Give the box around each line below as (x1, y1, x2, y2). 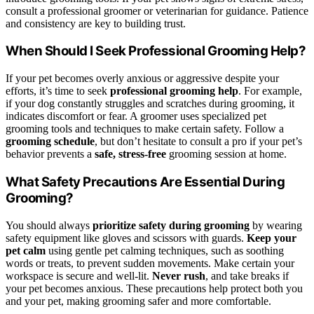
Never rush (152, 269, 205, 282)
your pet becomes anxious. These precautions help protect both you (6, 282, 303, 294)
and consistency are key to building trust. (6, 17, 186, 29)
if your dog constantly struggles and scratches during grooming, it (6, 97, 294, 110)
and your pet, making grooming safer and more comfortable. (6, 294, 271, 307)
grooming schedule (6, 135, 95, 148)
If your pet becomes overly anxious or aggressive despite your (6, 72, 279, 85)
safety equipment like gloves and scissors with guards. (6, 231, 247, 244)
